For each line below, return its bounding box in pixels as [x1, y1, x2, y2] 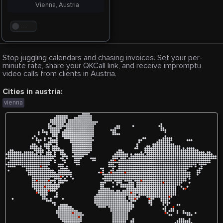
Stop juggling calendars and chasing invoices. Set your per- [2, 53, 203, 63]
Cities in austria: [2, 87, 63, 97]
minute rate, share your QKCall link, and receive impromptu [2, 61, 201, 71]
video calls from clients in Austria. [2, 69, 116, 79]
